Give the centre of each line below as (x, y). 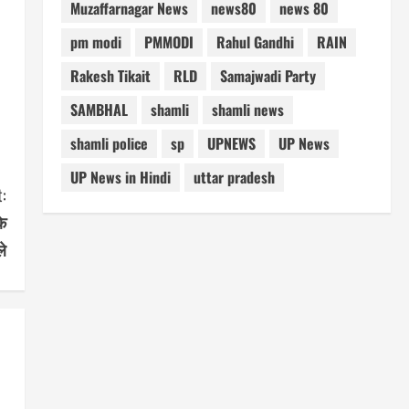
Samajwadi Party (267, 76)
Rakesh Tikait (110, 76)
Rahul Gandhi (255, 42)
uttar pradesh (234, 178)
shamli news (247, 110)
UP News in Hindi (120, 178)
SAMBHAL (99, 110)
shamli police (109, 144)
